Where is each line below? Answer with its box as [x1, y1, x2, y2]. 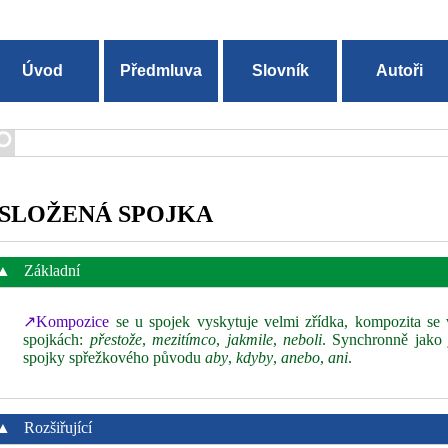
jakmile [226, 331, 273, 348]
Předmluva [120, 62, 203, 79]
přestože [89, 331, 142, 348]
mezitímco [152, 331, 217, 348]
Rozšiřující [20, 419, 93, 436]
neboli [283, 331, 322, 348]
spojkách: [23, 331, 90, 348]
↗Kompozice [23, 313, 110, 330]
